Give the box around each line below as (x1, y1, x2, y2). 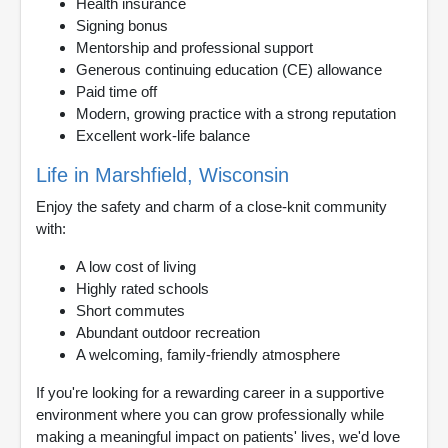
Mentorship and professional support (76, 38, 313, 56)
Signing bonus (76, 16, 168, 34)
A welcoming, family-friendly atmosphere (76, 345, 340, 363)
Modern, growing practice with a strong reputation (76, 104, 396, 122)
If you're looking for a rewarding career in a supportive (36, 383, 384, 401)
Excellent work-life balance (76, 126, 250, 144)
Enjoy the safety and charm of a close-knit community (36, 197, 387, 215)
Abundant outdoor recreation (76, 323, 260, 341)
